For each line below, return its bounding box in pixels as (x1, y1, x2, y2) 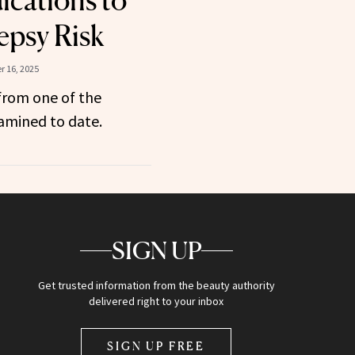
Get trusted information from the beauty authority (37, 278, 275, 293)
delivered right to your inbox (89, 294, 224, 309)
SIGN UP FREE (107, 339, 206, 353)
